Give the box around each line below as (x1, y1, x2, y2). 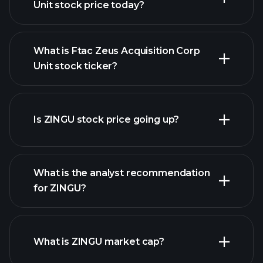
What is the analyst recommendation (33, 167, 210, 178)
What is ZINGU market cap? (33, 236, 164, 247)
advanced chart (102, 102, 176, 113)
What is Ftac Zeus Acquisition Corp (33, 45, 200, 56)
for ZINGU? (33, 183, 86, 194)
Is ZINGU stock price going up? (33, 114, 180, 125)
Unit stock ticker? (33, 60, 118, 72)
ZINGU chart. (33, 209, 94, 220)
